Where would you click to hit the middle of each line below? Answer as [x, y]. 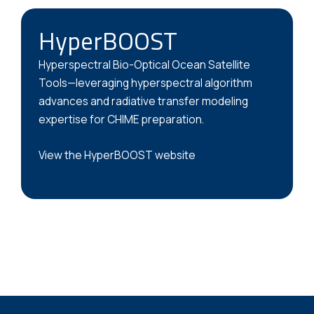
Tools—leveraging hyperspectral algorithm [145, 83]
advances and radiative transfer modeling [143, 101]
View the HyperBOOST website [117, 155]
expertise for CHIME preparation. [121, 120]
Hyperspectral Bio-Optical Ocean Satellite [144, 65]
